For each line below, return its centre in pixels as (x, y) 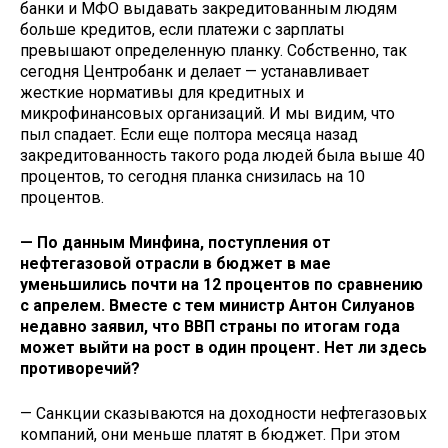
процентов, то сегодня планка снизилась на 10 (192, 177)
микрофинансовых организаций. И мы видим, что (207, 114)
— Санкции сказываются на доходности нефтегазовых (223, 413)
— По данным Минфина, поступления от (175, 243)
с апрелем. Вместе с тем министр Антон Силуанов (217, 306)
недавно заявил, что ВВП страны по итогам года (210, 327)
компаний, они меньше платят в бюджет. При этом (210, 434)
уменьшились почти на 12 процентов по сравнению (221, 285)
